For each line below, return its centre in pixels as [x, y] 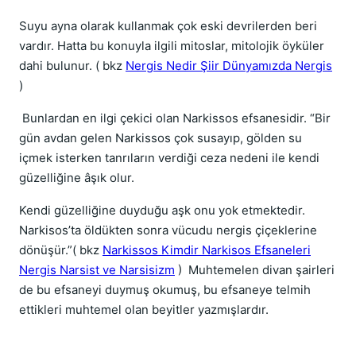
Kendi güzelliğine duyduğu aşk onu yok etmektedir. [162, 210]
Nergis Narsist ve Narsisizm [97, 270]
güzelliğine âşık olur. [77, 178]
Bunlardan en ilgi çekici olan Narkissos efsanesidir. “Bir [175, 118]
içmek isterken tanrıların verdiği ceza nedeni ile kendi [169, 158]
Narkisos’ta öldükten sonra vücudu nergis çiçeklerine [168, 230]
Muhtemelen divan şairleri [261, 270]
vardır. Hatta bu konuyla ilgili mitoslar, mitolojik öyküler [172, 46]
